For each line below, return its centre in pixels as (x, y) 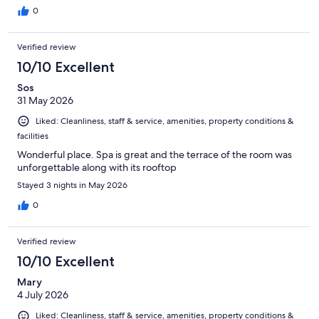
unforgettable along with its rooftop (97, 168)
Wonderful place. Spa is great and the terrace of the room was (155, 155)
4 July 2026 (43, 295)
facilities (33, 136)
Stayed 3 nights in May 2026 (72, 185)
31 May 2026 (45, 101)
